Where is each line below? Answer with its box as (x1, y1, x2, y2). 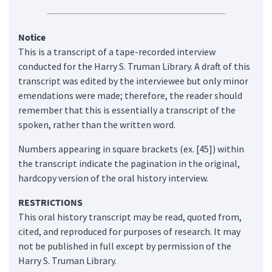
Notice (18, 30, 46, 43)
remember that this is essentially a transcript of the (18, 103, 236, 116)
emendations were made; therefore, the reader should (18, 89, 242, 101)
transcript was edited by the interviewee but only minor (18, 74, 248, 87)
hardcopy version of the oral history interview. (18, 171, 208, 184)
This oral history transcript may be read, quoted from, (18, 210, 242, 223)
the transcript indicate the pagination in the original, (18, 157, 240, 169)
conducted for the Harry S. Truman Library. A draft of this (18, 59, 250, 72)
